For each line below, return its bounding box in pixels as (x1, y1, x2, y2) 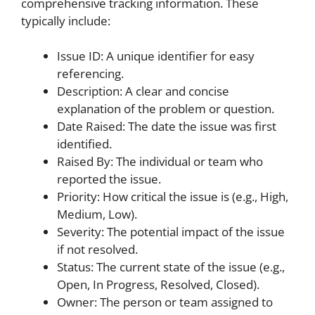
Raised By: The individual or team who (57, 153, 263, 169)
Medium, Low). (57, 206, 137, 222)
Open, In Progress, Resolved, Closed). (57, 276, 259, 292)
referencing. (57, 65, 124, 82)
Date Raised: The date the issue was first (57, 118, 276, 134)
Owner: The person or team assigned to (57, 294, 273, 310)
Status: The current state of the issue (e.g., (57, 259, 285, 275)
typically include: (21, 12, 110, 29)
